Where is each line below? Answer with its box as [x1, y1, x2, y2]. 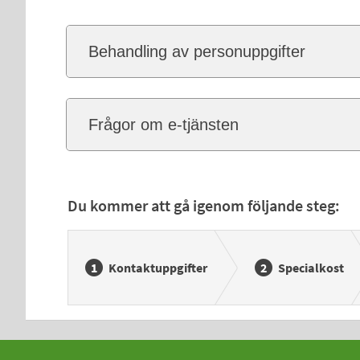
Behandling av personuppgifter [88, 43, 305, 60]
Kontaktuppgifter [108, 260, 207, 276]
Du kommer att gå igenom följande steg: [67, 195, 340, 215]
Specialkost [277, 260, 344, 276]
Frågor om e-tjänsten [88, 116, 239, 133]
